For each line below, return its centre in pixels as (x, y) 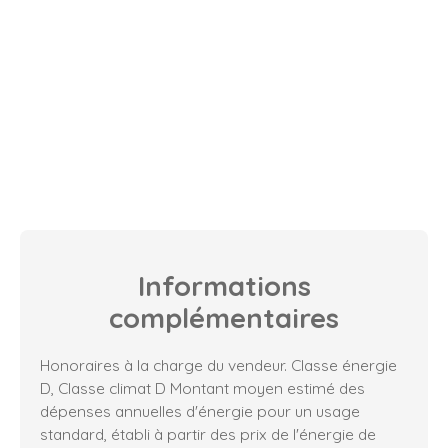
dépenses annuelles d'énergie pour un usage (200, 411)
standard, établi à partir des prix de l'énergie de (208, 434)
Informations (224, 286)
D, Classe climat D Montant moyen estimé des (202, 388)
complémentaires (224, 318)
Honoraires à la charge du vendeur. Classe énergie (218, 365)
